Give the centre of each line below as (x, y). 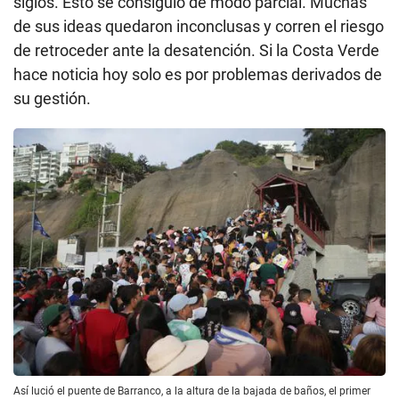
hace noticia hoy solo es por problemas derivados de (198, 74)
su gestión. (52, 98)
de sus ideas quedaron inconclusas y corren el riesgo (199, 26)
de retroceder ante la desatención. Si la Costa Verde (196, 50)
